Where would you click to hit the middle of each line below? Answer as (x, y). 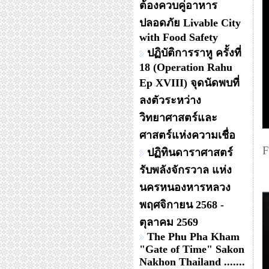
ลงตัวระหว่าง (170, 100)
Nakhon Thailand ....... (192, 262)
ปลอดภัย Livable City (190, 23)
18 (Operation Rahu (186, 67)
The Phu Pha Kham (193, 237)
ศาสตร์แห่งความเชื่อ (187, 135)
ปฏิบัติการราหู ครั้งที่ (194, 53)
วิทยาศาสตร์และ (178, 118)
